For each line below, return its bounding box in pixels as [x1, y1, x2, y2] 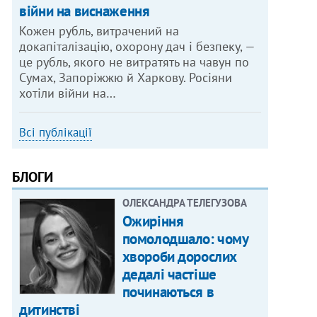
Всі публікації [19, 125, 93, 141]
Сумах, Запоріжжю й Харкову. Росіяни [19, 69, 233, 86]
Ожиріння [122, 212, 184, 231]
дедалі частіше [122, 265, 217, 284]
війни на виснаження [19, 1, 150, 21]
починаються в [122, 282, 214, 302]
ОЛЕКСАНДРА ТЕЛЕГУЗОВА [122, 196, 247, 210]
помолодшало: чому [122, 229, 248, 249]
